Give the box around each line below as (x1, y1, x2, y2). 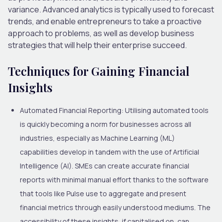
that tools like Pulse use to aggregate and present (20, 188, 186, 198)
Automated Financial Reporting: (20, 105, 123, 115)
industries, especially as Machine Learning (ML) (20, 133, 175, 143)
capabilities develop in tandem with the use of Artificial (20, 147, 199, 157)
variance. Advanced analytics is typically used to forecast (8, 3, 214, 15)
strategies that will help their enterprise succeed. (8, 39, 187, 51)
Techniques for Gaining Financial (8, 62, 189, 79)
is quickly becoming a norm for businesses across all (20, 119, 191, 129)
